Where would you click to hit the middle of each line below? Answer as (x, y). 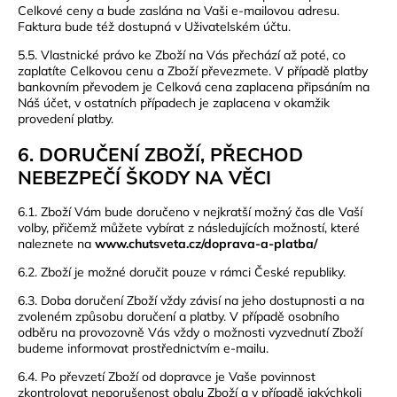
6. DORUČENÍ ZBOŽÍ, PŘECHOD (160, 154)
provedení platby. (66, 119)
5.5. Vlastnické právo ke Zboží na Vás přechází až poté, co (182, 55)
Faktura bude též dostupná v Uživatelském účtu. (154, 27)
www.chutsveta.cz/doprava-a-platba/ (206, 244)
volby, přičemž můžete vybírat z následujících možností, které (189, 228)
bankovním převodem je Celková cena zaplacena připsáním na (194, 87)
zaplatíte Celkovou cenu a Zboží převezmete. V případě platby (193, 71)
